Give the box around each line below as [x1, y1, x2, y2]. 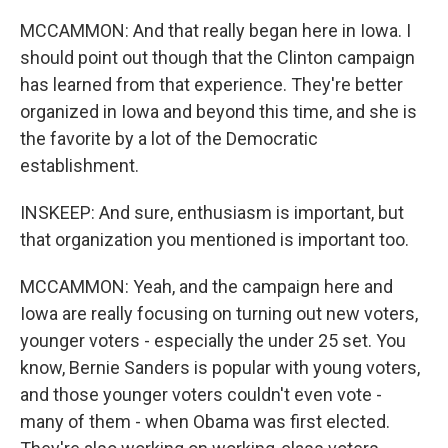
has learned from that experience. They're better [20, 74, 403, 95]
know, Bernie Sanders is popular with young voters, [20, 357, 420, 378]
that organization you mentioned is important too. [20, 229, 409, 250]
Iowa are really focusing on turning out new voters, [20, 303, 418, 324]
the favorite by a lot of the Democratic [20, 128, 318, 149]
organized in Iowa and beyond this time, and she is [20, 101, 417, 122]
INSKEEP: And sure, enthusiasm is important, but [20, 202, 404, 223]
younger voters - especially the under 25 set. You [20, 330, 406, 351]
